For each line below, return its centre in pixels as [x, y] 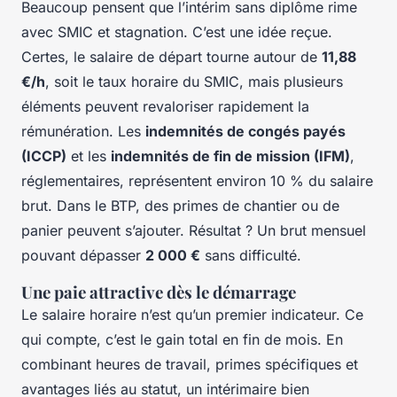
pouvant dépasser [83, 256]
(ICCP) [44, 156]
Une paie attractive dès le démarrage [159, 292]
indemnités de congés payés [245, 132]
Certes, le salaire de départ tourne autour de [171, 57]
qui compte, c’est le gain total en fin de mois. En [182, 340]
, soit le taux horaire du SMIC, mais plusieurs [194, 82]
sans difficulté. [251, 256]
